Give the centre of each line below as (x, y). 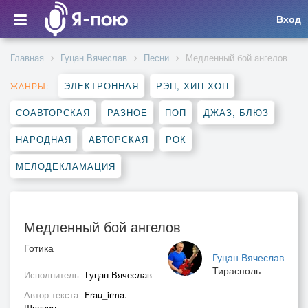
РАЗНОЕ (128, 112)
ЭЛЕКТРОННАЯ (101, 86)
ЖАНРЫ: (30, 86)
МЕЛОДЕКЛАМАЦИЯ (66, 166)
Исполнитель (53, 275)
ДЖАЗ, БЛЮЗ (236, 112)
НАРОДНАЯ (44, 139)
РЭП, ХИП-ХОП (192, 86)
